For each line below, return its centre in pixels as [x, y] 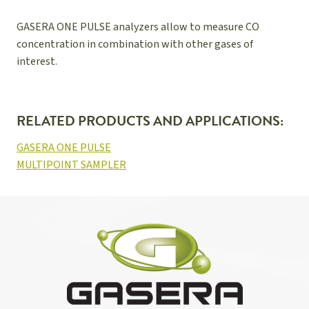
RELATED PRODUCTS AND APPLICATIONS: [150, 123]
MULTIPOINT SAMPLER [71, 165]
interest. [37, 61]
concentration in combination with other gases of [135, 44]
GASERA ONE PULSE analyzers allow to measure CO [138, 27]
